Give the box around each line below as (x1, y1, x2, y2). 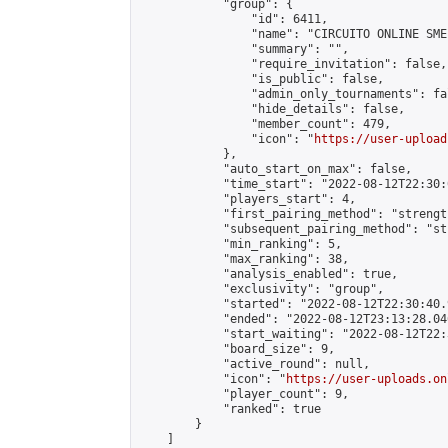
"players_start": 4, (139, 192, 356, 206)
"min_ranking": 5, (139, 237, 342, 251)
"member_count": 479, (139, 117, 391, 131)
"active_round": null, (139, 357, 370, 371)
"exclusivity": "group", (139, 282, 384, 296)
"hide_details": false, (139, 102, 405, 116)
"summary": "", (139, 42, 349, 56)
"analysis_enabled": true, (139, 267, 398, 281)
